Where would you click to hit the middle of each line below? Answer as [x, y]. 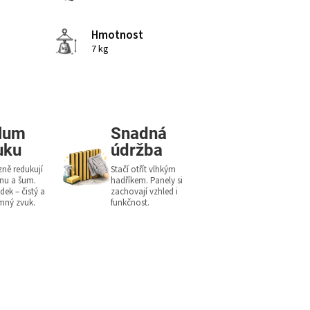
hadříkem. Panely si [147, 180]
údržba [137, 150]
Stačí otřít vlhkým [144, 169]
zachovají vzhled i [145, 191]
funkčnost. [130, 202]
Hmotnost [117, 36]
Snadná [139, 133]
